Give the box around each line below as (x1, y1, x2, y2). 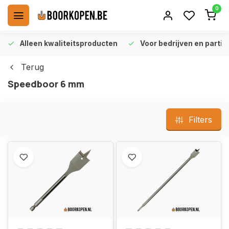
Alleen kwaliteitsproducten (20, 39, 118, 48)
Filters (189, 114, 212, 125)
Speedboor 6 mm (8, 78, 84, 90)
